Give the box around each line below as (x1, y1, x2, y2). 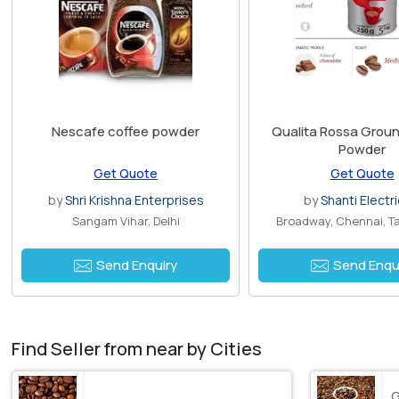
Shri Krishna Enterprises (64, 191, 204, 209)
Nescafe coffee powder (52, 122, 200, 142)
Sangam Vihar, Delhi (71, 213, 180, 230)
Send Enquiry (96, 256, 178, 275)
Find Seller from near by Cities (12, 337, 263, 362)
